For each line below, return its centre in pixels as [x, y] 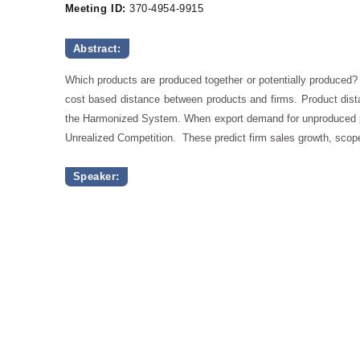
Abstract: [97, 49]
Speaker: [96, 177]
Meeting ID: [95, 9]
